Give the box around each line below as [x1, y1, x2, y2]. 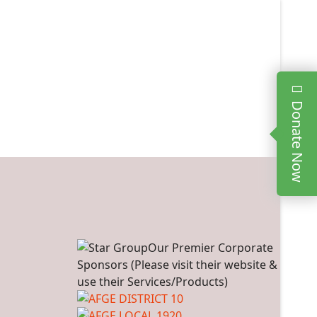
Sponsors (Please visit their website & [76, 257, 277, 272]
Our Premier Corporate [147, 240, 273, 255]
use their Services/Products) [76, 274, 228, 289]
